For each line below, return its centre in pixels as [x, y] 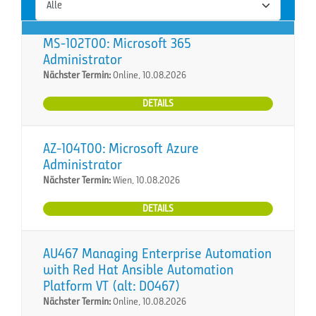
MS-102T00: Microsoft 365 [117, 43]
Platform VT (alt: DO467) [111, 286]
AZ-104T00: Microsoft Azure [121, 148]
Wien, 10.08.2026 [145, 180]
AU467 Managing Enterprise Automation [157, 253]
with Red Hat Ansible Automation [138, 269]
